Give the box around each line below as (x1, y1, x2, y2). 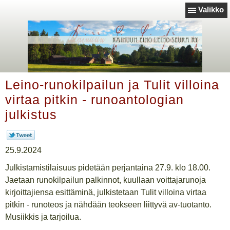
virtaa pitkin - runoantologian (5, 92, 184, 107)
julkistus (5, 107, 57, 122)
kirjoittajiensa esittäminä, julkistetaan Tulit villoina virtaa (5, 188, 206, 197)
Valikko (198, 5, 224, 14)
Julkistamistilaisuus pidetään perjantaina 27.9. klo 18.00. (5, 163, 210, 172)
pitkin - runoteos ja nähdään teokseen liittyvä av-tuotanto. (5, 200, 212, 209)
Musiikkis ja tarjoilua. (5, 213, 81, 221)
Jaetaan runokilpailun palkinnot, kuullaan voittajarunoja (5, 176, 206, 184)
